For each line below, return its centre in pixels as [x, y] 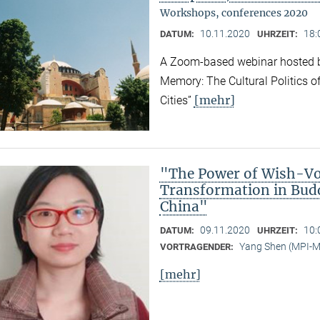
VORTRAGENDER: [197, 247]
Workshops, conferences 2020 [234, 13]
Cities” [177, 101]
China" [184, 207]
